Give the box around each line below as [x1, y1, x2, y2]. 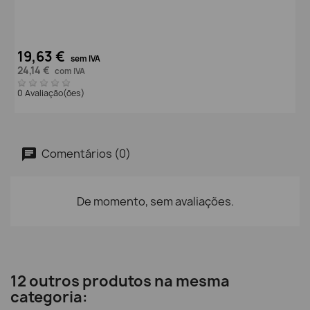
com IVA [55, 65, 85, 77]
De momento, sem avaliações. [76, 194, 234, 210]
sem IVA [71, 53, 100, 64]
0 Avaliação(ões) [17, 86, 86, 99]
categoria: [10, 287, 88, 308]
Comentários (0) [39, 145, 131, 161]
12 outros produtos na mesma [10, 271, 230, 292]
